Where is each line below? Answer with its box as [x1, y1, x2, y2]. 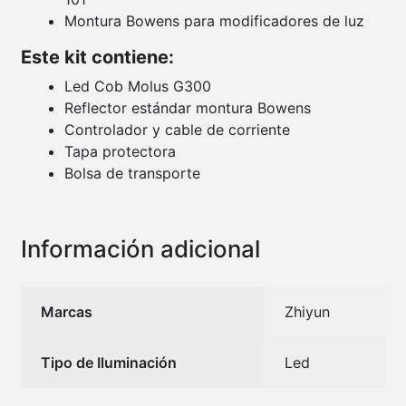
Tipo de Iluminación [41, 353, 178, 372]
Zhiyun [285, 303, 331, 322]
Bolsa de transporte [63, 164, 200, 183]
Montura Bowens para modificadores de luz [63, 12, 364, 31]
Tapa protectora [63, 142, 176, 161]
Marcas [41, 303, 93, 322]
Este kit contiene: [20, 46, 174, 69]
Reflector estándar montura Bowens [63, 99, 311, 118]
